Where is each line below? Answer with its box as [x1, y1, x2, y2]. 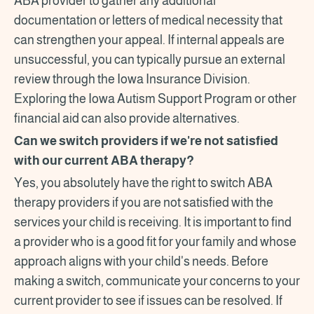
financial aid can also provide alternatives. [14, 111, 242, 125]
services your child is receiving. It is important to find [14, 214, 292, 229]
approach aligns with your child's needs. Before [14, 254, 268, 268]
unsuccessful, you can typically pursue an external [14, 52, 285, 67]
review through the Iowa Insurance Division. [14, 71, 250, 86]
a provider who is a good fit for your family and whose [14, 234, 296, 249]
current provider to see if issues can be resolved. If [14, 293, 282, 308]
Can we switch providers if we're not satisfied [14, 133, 278, 148]
